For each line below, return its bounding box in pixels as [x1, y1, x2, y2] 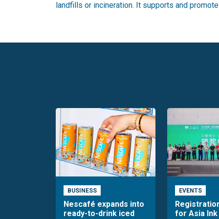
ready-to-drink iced [64, 208, 134, 218]
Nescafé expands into [64, 199, 144, 209]
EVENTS [178, 187, 202, 194]
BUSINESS [67, 187, 97, 194]
